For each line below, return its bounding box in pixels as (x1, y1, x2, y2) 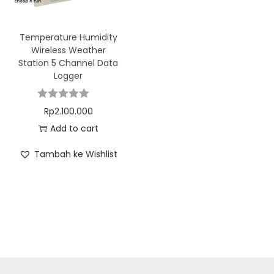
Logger (54, 69, 83, 82)
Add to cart (50, 122, 98, 135)
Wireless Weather (31, 43, 106, 56)
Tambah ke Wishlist (34, 147, 118, 160)
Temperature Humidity (19, 31, 117, 43)
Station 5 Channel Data (18, 56, 119, 69)
